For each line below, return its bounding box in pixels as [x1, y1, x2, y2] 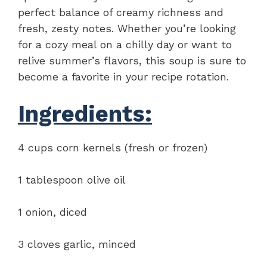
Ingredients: [18, 100, 152, 127]
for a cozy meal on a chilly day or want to [18, 38, 232, 51]
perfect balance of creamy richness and [18, 5, 223, 18]
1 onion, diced [18, 205, 87, 218]
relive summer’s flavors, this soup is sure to [18, 54, 246, 67]
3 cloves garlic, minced [18, 237, 136, 250]
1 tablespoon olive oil [18, 173, 126, 186]
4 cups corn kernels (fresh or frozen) [18, 141, 207, 154]
